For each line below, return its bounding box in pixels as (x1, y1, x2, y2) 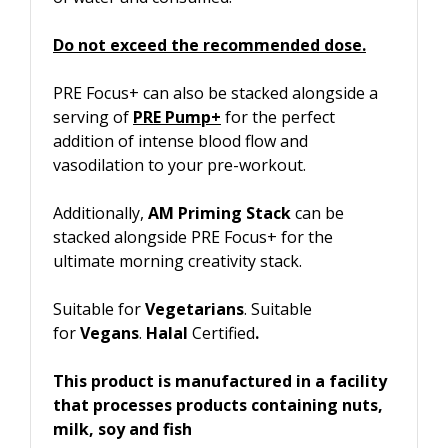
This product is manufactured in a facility (53, 369, 387, 392)
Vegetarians (145, 297, 244, 320)
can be (291, 201, 344, 224)
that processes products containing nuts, (53, 393, 383, 416)
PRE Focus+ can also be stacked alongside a (53, 81, 378, 104)
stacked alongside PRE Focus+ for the (53, 225, 333, 248)
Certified (192, 321, 255, 344)
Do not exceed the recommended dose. (53, 33, 366, 56)
